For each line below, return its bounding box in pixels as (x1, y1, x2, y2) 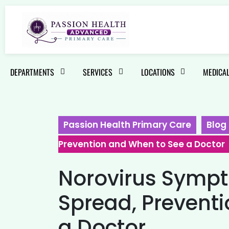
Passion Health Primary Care (63, 119, 191, 131)
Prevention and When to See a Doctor (58, 138, 225, 150)
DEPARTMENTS (10, 66, 54, 78)
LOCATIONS (141, 66, 175, 78)
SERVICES (82, 66, 112, 78)
